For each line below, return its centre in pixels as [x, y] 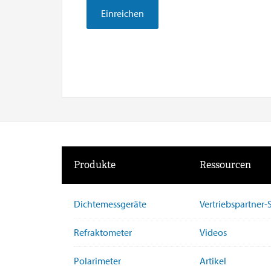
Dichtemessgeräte [110, 204]
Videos [213, 232]
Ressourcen [225, 165]
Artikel [213, 260]
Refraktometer [103, 232]
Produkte [95, 165]
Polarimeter [97, 260]
